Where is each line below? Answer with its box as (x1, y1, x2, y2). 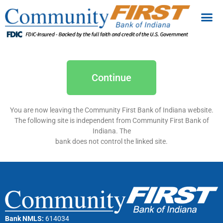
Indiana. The (92, 126, 131, 135)
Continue (92, 71, 131, 84)
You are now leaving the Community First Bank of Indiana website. (9, 106, 214, 114)
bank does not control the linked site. (55, 137, 168, 145)
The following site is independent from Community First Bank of (14, 116, 209, 124)
